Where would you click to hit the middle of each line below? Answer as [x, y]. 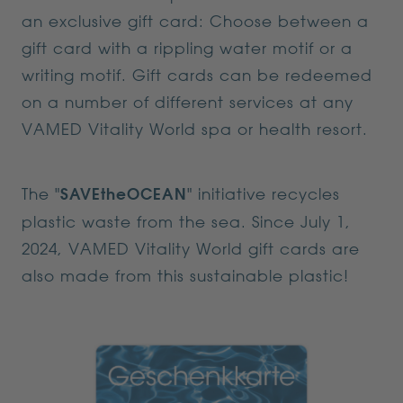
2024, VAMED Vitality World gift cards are [191, 248]
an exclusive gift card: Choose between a [195, 21]
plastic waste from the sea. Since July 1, [186, 221]
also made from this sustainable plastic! [185, 275]
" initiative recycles [264, 193]
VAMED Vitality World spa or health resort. [195, 129]
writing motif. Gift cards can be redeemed [197, 75]
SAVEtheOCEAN [124, 194]
